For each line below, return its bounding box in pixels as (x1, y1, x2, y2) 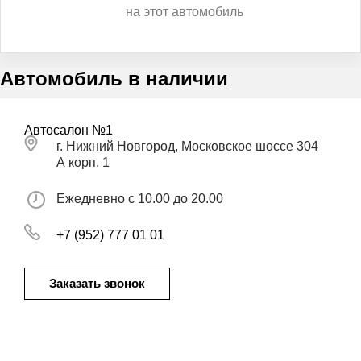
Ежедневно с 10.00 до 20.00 (56, 191, 226, 205)
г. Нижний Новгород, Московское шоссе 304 (56, 139, 318, 153)
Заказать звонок (49, 276, 145, 290)
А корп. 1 (56, 155, 110, 169)
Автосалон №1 (24, 122, 113, 137)
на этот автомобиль (126, 4, 243, 19)
